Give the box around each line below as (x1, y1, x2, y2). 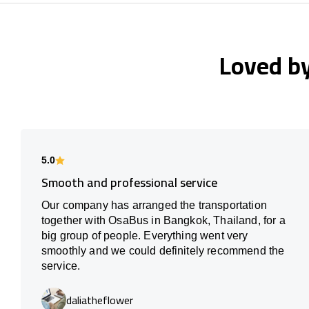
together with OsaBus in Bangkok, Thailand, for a (41, 215, 286, 227)
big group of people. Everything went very (41, 230, 248, 242)
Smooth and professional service (41, 171, 217, 195)
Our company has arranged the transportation (41, 199, 267, 212)
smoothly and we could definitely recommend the (41, 245, 285, 257)
